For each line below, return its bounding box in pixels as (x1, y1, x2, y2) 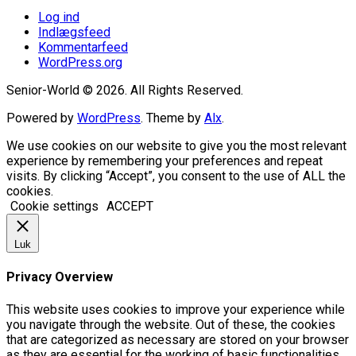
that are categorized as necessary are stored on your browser (6, 331, 349, 347)
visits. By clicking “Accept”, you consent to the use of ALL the (6, 168, 346, 184)
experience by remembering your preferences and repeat (6, 153, 323, 168)
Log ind (38, 9, 79, 25)
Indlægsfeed (38, 24, 110, 40)
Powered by (6, 110, 77, 126)
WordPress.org (38, 54, 122, 70)
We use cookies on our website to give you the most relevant (6, 137, 346, 153)
